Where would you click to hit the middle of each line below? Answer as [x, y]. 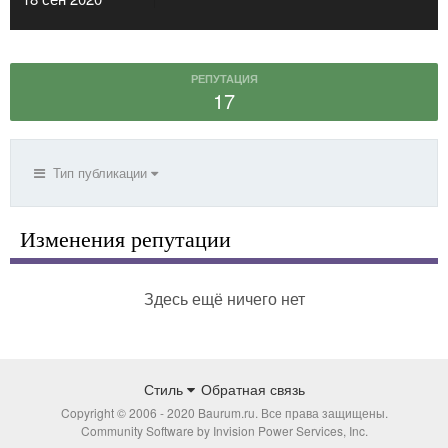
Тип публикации [98, 172]
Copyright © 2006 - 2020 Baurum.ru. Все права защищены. [224, 412]
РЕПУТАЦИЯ [224, 78]
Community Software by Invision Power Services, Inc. [224, 430]
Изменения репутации [125, 239]
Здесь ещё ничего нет [224, 298]
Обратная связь [252, 388]
